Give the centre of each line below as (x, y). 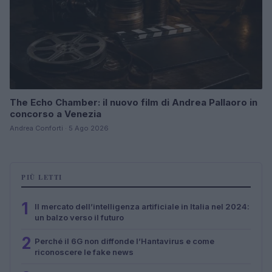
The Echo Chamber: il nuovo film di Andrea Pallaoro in (134, 102)
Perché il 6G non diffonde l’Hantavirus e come (124, 241)
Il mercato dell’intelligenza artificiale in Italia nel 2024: (142, 206)
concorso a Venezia (56, 114)
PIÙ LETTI (42, 177)
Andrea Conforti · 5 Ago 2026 (59, 128)
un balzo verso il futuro (79, 217)
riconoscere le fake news (84, 252)
